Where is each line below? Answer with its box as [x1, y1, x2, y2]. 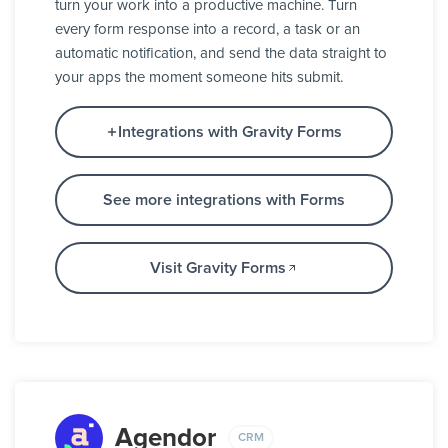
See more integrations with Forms [103, 192, 345, 209]
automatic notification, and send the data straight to [55, 46, 387, 62]
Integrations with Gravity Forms [118, 124, 342, 141]
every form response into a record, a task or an [55, 22, 360, 38]
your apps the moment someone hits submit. [55, 70, 343, 86]
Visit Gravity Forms [150, 260, 286, 277]
